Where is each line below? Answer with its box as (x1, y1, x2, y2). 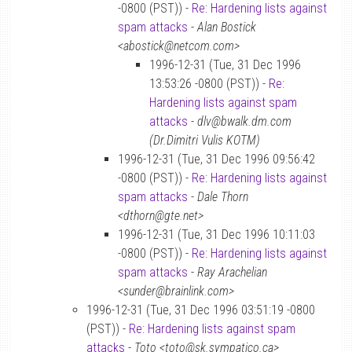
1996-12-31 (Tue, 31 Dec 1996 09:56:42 (118, 152, 315, 167)
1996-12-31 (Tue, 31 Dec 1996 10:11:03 (118, 227, 315, 242)
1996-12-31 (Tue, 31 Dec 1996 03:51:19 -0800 (86, 302, 315, 317)
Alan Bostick (197, 20, 256, 35)
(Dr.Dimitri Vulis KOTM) (149, 133, 260, 148)
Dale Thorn (197, 189, 248, 204)
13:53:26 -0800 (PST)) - (149, 76, 269, 91)
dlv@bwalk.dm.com (197, 114, 291, 129)
